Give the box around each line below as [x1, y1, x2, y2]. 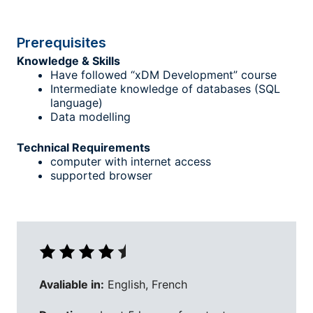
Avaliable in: [39, 277, 104, 291]
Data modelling [50, 110, 131, 124]
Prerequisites [17, 34, 106, 51]
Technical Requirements [17, 140, 150, 154]
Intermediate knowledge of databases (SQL [50, 82, 280, 96]
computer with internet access [50, 154, 211, 168]
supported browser [50, 168, 152, 182]
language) [50, 96, 103, 110]
